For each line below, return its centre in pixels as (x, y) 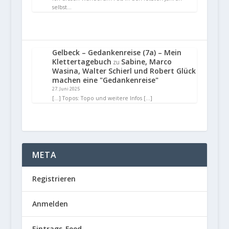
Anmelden (50, 204)
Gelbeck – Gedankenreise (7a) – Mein (117, 52)
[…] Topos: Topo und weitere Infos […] (102, 98)
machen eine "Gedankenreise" (105, 80)
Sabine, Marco (146, 61)
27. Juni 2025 (66, 88)
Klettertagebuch (82, 61)
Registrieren (54, 179)
